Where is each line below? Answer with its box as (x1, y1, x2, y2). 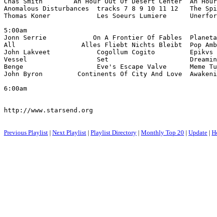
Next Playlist (52, 129, 86, 136)
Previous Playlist (4, 129, 48, 136)
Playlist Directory (91, 129, 137, 136)
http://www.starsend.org (4, 107, 93, 114)
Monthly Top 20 (141, 129, 184, 136)
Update (188, 129, 207, 136)
